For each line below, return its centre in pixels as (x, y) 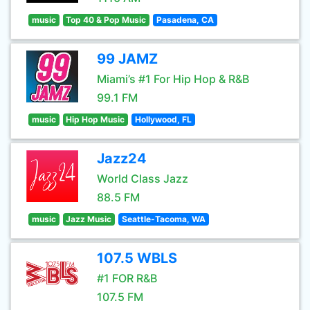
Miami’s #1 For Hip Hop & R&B (173, 79)
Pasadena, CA (185, 20)
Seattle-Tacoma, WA (163, 219)
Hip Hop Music (95, 119)
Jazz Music (89, 219)
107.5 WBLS (137, 258)
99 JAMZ (127, 59)
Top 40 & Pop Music (106, 20)
